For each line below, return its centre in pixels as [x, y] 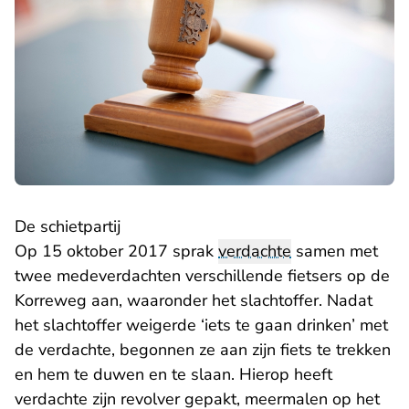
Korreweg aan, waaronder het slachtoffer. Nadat [194, 301]
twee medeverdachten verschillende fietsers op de [202, 276]
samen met [335, 252]
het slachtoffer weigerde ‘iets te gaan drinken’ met [201, 325]
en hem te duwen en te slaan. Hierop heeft [173, 375]
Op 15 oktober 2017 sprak [116, 252]
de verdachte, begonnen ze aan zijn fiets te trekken [203, 350]
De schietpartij [68, 227]
